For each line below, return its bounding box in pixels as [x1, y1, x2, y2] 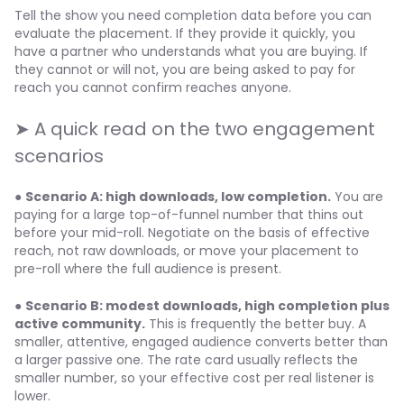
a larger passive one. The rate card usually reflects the [14, 351, 358, 369]
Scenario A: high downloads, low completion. [25, 188, 331, 206]
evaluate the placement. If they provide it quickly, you [14, 24, 355, 42]
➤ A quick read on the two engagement [14, 116, 375, 142]
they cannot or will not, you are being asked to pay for [14, 60, 355, 78]
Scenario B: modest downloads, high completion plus [25, 297, 390, 315]
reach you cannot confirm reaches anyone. [14, 78, 291, 96]
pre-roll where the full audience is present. [14, 260, 281, 278]
